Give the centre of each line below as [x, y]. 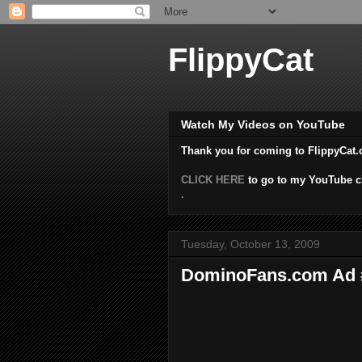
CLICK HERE [213, 180]
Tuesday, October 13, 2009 [250, 244]
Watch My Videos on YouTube [263, 125]
